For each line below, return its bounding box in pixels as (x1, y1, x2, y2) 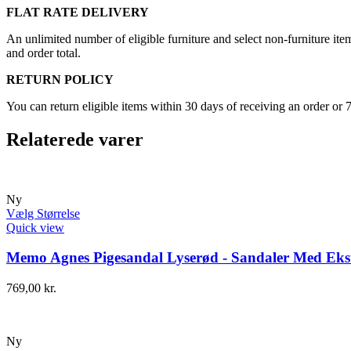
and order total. (6, 45, 81, 60)
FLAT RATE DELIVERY (6, 5, 149, 19)
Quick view (6, 220, 64, 234)
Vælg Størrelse (6, 206, 80, 220)
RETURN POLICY (6, 72, 114, 86)
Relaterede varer (6, 128, 143, 150)
